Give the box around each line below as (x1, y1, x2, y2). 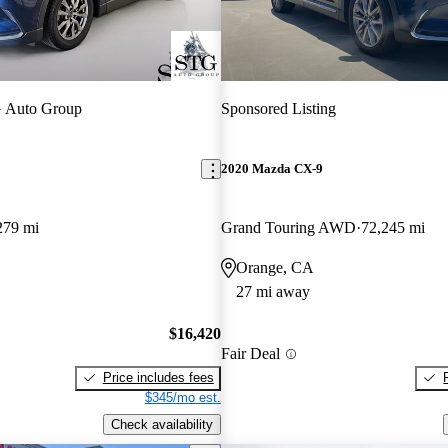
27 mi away (235, 283, 310, 301)
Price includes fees (102, 369, 214, 385)
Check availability (110, 416, 213, 432)
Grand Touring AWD (220, 219, 356, 237)
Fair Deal (220, 345, 280, 363)
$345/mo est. (144, 389, 221, 405)
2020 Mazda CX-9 (220, 161, 323, 177)
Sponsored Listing (220, 99, 336, 117)
